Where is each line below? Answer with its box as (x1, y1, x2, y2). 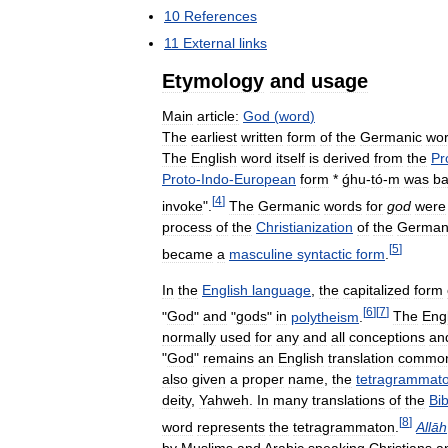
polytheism (291, 308, 359, 325)
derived (323, 150, 370, 167)
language (252, 281, 311, 298)
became (162, 245, 213, 262)
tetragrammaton (293, 418, 395, 435)
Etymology (162, 70, 264, 93)
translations (312, 392, 385, 409)
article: (197, 108, 239, 125)
